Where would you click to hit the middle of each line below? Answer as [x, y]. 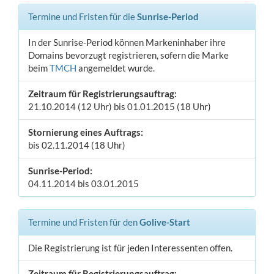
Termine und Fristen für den [84, 222]
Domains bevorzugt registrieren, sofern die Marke [128, 55]
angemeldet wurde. [116, 68]
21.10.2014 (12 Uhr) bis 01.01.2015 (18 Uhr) [120, 106]
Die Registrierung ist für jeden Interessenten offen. [130, 248]
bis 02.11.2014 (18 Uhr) [77, 145]
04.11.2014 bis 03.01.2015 [83, 183]
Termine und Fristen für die [83, 17]
